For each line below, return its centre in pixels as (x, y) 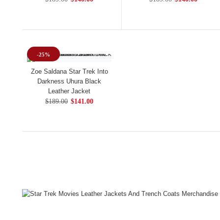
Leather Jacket (69, 91)
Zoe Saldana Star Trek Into (69, 72)
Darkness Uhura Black (69, 82)
